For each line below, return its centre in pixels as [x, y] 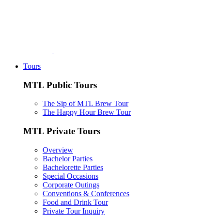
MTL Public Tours [60, 85]
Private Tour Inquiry [74, 211]
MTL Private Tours [62, 131]
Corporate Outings [71, 185]
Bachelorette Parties [73, 167]
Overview [58, 150]
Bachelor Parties [68, 158]
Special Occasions [70, 176]
